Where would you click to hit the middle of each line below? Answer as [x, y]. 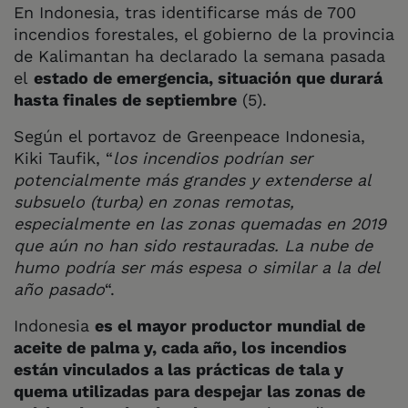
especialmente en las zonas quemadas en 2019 [200, 223]
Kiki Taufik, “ [63, 158]
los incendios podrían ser [213, 158]
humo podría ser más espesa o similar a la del [197, 267]
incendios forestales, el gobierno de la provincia [204, 34]
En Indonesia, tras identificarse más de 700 [185, 12]
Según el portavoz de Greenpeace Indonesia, [189, 136]
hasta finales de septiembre [125, 99]
